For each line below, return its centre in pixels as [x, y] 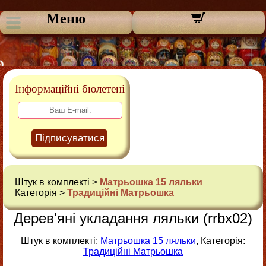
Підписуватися [69, 138]
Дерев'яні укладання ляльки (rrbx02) [133, 218]
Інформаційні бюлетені [69, 89]
